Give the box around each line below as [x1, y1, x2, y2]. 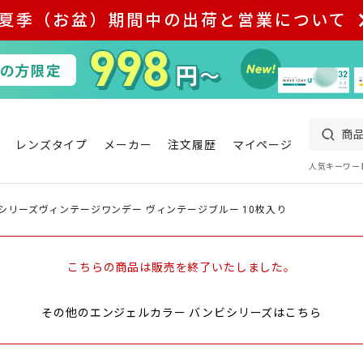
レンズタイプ [15, 139, 88, 152]
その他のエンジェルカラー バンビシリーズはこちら [41, 306, 322, 319]
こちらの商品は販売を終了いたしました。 [67, 261, 296, 274]
